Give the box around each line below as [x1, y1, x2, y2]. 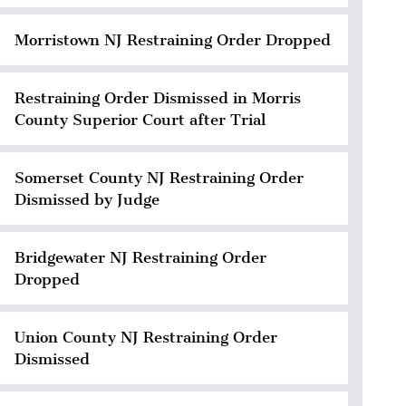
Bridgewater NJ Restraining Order [14, 248, 266, 267]
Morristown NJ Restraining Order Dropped [14, 31, 331, 50]
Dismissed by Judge [14, 190, 159, 209]
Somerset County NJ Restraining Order [14, 169, 304, 188]
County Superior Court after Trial [14, 111, 266, 130]
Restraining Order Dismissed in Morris [14, 89, 301, 108]
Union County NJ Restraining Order [14, 328, 277, 347]
